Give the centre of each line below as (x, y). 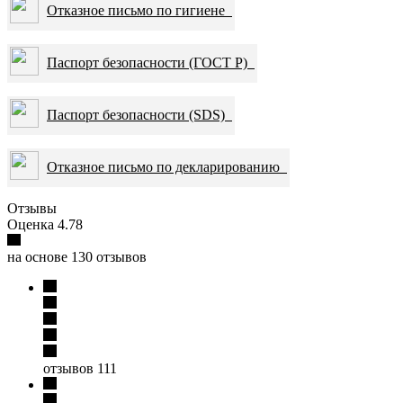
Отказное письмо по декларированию (167, 166)
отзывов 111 (80, 368)
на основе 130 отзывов (77, 256)
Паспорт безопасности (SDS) (139, 114)
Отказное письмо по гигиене (139, 10)
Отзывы (32, 208)
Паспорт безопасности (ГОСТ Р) (151, 62)
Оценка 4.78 (45, 224)
